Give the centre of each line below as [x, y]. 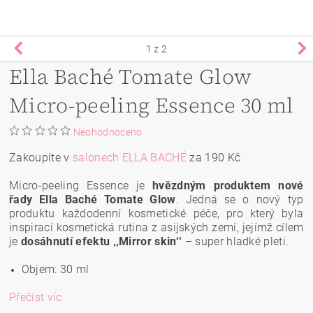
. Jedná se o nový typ [240, 199]
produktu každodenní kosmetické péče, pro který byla [156, 213]
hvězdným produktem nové [228, 185]
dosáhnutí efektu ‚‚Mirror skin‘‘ [102, 241]
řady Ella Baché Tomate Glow [93, 199]
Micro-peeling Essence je [81, 185]
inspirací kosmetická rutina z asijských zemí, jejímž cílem [156, 227]
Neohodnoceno [108, 132]
